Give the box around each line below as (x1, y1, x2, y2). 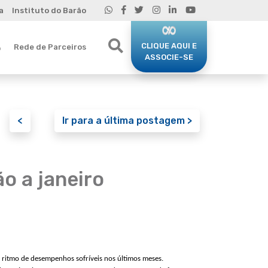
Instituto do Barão (11, 6, 86, 15)
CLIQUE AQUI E (141, 41, 197, 50)
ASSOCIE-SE (145, 52, 193, 62)
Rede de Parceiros (13, 42, 86, 51)
